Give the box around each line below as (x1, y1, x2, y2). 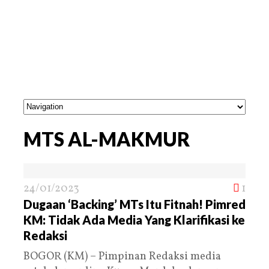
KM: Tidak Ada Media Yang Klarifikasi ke (23, 212, 245, 227)
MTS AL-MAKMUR (23, 127, 190, 151)
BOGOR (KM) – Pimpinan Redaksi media (23, 249, 221, 264)
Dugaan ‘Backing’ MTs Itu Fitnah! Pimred (23, 196, 246, 211)
